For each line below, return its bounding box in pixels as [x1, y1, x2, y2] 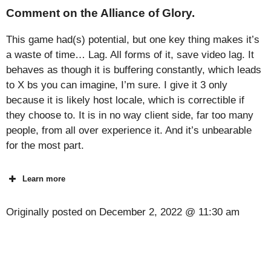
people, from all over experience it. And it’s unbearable [6, 125, 252, 137]
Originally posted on [6, 206, 99, 218]
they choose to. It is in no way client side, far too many [6, 109, 253, 122]
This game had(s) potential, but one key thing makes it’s [6, 34, 260, 46]
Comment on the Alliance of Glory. [6, 7, 195, 20]
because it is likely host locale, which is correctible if [6, 94, 244, 106]
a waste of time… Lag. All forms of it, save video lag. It [6, 49, 254, 61]
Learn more [22, 174, 65, 183]
